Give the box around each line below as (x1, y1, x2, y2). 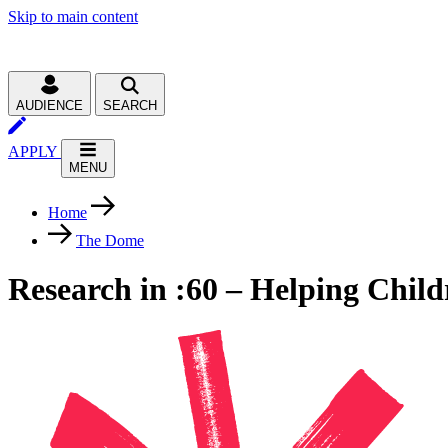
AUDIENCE (16, 98, 83, 113)
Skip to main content (8, 8, 138, 25)
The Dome (76, 232, 144, 249)
